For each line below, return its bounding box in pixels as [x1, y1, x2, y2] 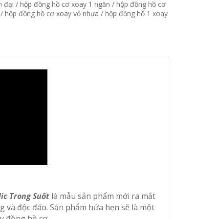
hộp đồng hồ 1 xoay [105, 8, 168, 18]
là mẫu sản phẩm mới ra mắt [49, 191, 155, 202]
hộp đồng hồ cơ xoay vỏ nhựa [5, 8, 99, 18]
